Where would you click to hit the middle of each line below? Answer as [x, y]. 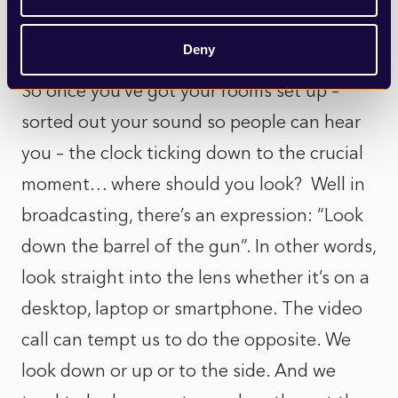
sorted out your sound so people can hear [191, 122]
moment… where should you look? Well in [193, 184]
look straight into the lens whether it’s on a [195, 277]
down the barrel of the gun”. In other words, [199, 246]
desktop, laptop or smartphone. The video [192, 308]
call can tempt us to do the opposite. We [186, 339]
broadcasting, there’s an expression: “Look [192, 215]
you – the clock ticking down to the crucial [192, 153]
